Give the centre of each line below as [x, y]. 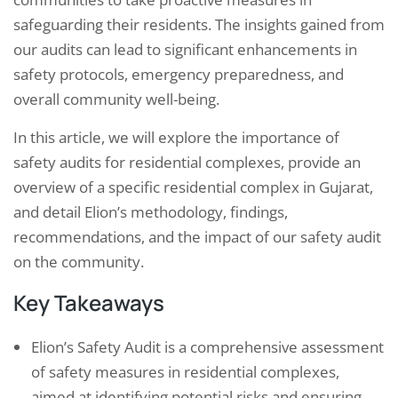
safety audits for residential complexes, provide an [187, 163]
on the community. [79, 262]
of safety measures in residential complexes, [185, 372]
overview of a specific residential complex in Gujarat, [193, 187]
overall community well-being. [116, 99]
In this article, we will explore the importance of [176, 138]
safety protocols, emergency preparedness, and [179, 75]
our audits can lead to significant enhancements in [185, 50]
